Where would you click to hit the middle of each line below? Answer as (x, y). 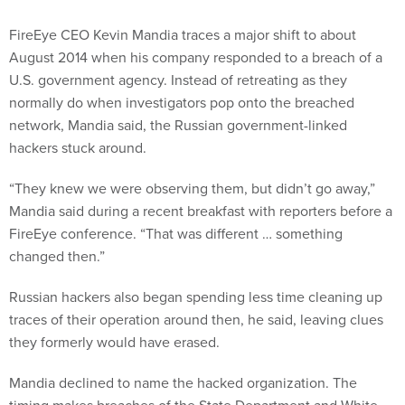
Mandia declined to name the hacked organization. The (183, 383)
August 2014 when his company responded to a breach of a (196, 57)
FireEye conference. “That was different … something (176, 234)
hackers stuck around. (78, 148)
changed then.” (57, 256)
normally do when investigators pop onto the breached (182, 103)
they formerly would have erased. (114, 342)
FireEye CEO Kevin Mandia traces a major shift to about (183, 35)
